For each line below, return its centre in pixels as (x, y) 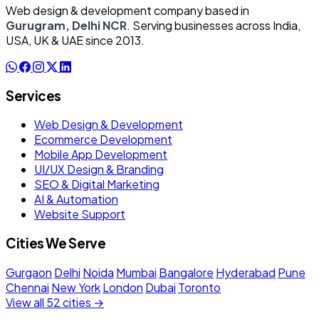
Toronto (199, 287)
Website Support (80, 214)
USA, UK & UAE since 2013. (75, 40)
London (123, 287)
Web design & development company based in (127, 10)
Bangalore (186, 272)
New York (76, 287)
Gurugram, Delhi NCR (66, 25)
